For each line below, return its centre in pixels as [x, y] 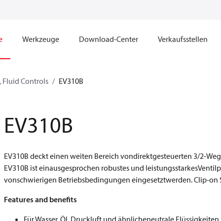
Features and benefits [40, 199]
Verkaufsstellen [183, 39]
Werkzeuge [41, 39]
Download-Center [109, 39]
